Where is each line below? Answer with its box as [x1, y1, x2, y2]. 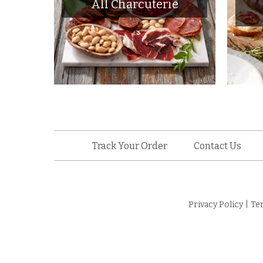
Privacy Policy [188, 200, 243, 210]
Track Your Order [92, 140, 167, 151]
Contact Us [193, 140, 241, 151]
